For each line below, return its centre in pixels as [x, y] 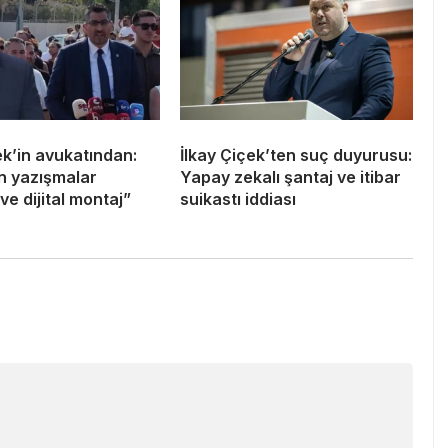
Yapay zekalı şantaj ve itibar [290, 176]
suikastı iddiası [238, 198]
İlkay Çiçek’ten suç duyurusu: [296, 154]
